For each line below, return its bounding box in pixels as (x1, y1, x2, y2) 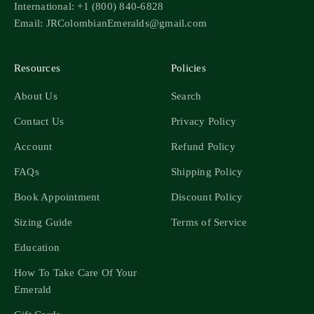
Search (171, 90, 202, 102)
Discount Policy (171, 191, 243, 203)
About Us (14, 90, 57, 102)
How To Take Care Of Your (14, 267, 137, 279)
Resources (14, 62, 61, 74)
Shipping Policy (171, 166, 243, 178)
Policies (171, 62, 206, 74)
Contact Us (14, 116, 64, 128)
